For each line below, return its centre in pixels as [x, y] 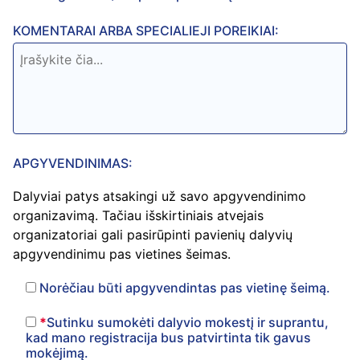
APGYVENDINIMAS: [73, 163]
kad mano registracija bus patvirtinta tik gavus [168, 338]
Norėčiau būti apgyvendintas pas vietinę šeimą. [185, 288]
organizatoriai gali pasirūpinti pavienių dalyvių [153, 235]
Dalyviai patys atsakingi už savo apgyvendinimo [160, 196]
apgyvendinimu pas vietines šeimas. [122, 254]
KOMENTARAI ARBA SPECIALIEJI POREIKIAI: [146, 30]
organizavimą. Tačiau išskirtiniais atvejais [138, 216]
